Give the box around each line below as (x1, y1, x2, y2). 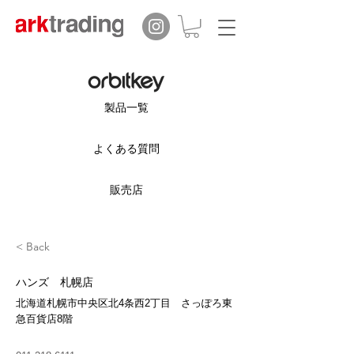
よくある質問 (93, 142, 160, 156)
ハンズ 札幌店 (16, 276, 93, 289)
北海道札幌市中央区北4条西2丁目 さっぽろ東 (16, 297, 232, 310)
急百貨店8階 (16, 313, 73, 326)
